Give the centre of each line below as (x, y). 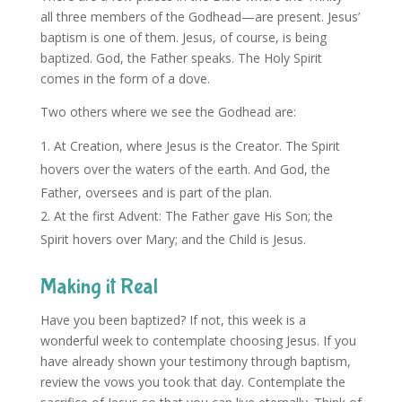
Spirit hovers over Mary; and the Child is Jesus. (173, 239)
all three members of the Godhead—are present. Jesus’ (200, 16)
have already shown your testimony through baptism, (195, 361)
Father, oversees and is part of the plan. (156, 192)
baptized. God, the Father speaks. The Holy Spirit (181, 57)
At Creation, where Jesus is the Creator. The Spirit (197, 145)
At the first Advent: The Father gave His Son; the (193, 215)
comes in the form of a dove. (125, 78)
